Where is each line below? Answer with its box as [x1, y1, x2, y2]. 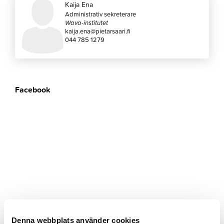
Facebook [15, 83, 51, 95]
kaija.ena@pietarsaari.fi [65, 26, 131, 35]
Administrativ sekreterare [65, 9, 136, 18]
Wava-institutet [65, 17, 108, 27]
